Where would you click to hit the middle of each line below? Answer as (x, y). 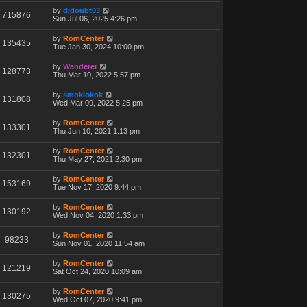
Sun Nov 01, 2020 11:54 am (99, 243)
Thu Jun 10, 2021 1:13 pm (96, 131)
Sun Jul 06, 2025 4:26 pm (95, 18)
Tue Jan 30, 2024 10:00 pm (98, 46)
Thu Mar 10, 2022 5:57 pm (97, 74)
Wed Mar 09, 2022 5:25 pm (98, 102)
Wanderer (80, 66)
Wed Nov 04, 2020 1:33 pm (98, 215)
